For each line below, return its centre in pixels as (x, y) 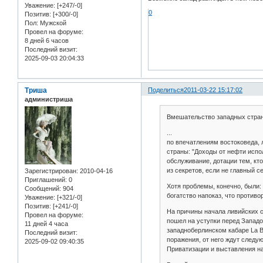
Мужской (52, 23)
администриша (49, 99)
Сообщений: (43, 189)
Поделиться (166, 90)
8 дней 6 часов (47, 41)
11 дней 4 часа (46, 224)
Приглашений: (46, 180)
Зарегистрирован (50, 171)
